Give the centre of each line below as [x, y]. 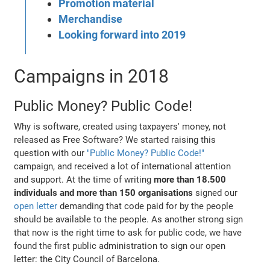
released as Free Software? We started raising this [115, 140]
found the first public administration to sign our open [120, 246]
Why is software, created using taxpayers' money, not [120, 127]
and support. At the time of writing [84, 180]
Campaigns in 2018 [92, 77]
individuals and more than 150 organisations [104, 193]
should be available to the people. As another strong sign [129, 220]
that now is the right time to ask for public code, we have [128, 233]
